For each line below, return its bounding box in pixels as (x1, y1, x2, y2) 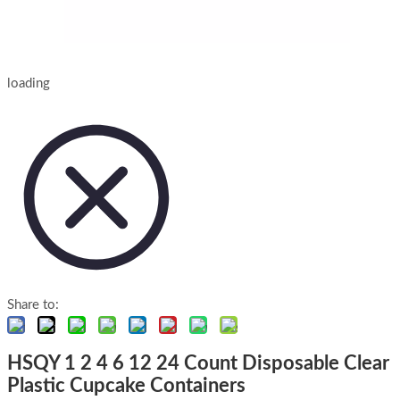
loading (7, 77, 50, 90)
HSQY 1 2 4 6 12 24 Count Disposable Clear (7, 353, 389, 373)
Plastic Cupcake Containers (7, 375, 246, 396)
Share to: (7, 298, 59, 312)
